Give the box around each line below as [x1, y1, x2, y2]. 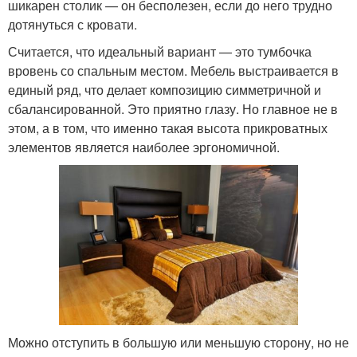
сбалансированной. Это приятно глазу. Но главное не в [8, 99, 338, 118]
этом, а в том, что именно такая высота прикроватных [8, 118, 328, 137]
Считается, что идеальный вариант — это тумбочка [8, 41, 312, 61]
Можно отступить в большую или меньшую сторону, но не [8, 333, 349, 352]
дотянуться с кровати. [8, 14, 137, 33]
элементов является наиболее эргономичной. [8, 137, 280, 156]
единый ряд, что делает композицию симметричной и [8, 80, 321, 99]
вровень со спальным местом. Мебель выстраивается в [8, 61, 339, 80]
